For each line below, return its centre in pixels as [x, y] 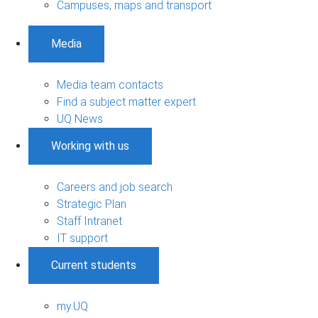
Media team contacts [110, 84]
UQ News [80, 119]
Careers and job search [115, 187]
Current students [94, 265]
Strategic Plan [92, 204]
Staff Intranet [89, 221]
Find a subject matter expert [126, 102]
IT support [82, 238]
